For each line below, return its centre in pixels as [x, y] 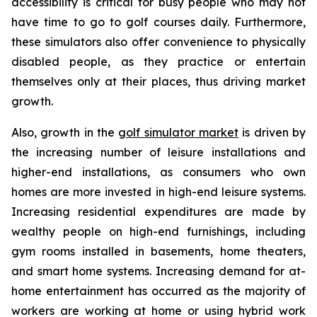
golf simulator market [179, 133]
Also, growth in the [65, 133]
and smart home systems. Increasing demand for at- [158, 271]
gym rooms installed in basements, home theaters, [158, 252]
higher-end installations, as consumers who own [158, 172]
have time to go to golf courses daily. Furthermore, [158, 22]
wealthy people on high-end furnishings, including [158, 232]
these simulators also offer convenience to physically [158, 42]
